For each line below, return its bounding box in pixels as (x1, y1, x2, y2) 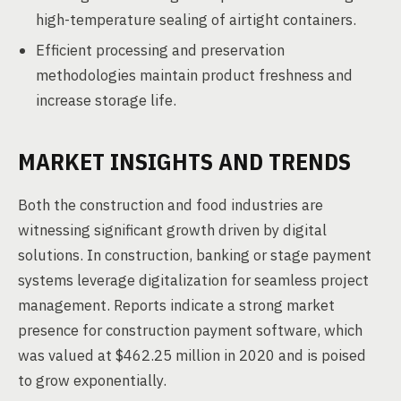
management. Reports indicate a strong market (18, 295, 335, 315)
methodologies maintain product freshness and (36, 65, 353, 85)
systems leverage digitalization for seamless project (18, 270, 369, 290)
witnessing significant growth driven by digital (18, 220, 327, 240)
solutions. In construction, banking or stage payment (18, 245, 371, 265)
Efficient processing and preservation (36, 40, 285, 60)
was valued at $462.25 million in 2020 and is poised (18, 346, 366, 365)
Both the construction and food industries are (18, 195, 323, 215)
